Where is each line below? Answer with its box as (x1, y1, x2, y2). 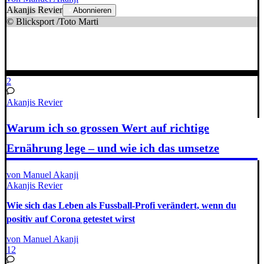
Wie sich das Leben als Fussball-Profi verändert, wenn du (6, 200, 236, 211)
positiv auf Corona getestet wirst (6, 214, 135, 225)
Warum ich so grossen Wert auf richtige (6, 121, 209, 134)
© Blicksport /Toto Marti (6, 16, 98, 27)
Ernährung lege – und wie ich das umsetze (6, 141, 219, 154)
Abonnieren (73, 6, 111, 15)
